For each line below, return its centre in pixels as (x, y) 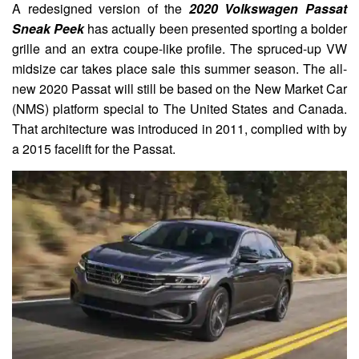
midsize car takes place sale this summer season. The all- (179, 69)
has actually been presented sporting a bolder (216, 28)
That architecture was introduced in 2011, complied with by (179, 129)
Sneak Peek (48, 28)
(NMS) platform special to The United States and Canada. (179, 109)
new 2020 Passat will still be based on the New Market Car (179, 89)
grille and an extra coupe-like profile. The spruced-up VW (179, 48)
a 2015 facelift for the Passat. (94, 149)
